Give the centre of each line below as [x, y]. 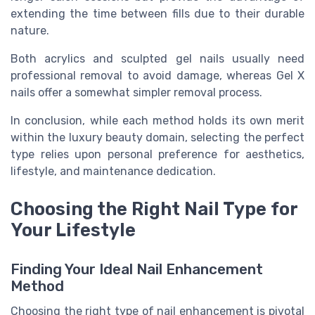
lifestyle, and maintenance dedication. [113, 172]
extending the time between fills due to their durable [157, 14]
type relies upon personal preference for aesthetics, [157, 155]
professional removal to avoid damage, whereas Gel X [157, 76]
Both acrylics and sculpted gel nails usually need [157, 59]
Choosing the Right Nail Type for [154, 209]
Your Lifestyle [73, 230]
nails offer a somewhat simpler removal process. [136, 93]
